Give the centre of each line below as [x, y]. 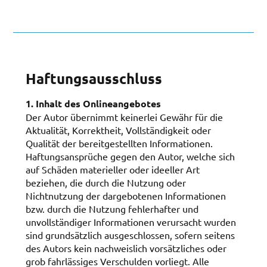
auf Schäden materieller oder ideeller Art [112, 169]
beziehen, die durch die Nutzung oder [105, 182]
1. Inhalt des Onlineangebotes [93, 103]
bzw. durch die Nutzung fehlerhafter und [112, 208]
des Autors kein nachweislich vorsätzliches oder [126, 248]
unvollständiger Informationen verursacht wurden [131, 221]
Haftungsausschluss [94, 78]
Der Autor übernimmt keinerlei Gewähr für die [124, 117]
